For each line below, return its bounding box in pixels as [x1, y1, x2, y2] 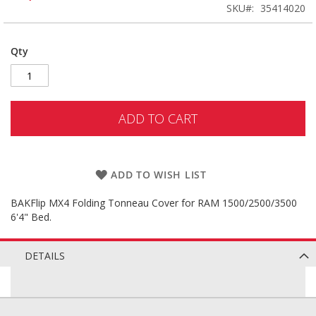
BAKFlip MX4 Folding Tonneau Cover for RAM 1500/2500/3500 [11, 196, 297, 209]
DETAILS [25, 249, 65, 262]
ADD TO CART [119, 110, 197, 127]
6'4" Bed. [11, 210, 51, 224]
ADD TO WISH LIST [111, 168, 207, 181]
